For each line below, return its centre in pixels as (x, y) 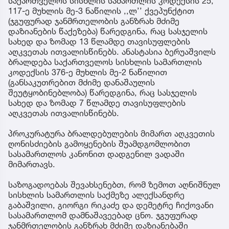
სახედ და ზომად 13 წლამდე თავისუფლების (99, 42)
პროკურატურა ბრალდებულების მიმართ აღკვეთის (111, 134)
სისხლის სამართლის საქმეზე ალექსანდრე (96, 195)
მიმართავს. (32, 164)
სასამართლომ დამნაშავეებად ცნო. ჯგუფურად (103, 215)
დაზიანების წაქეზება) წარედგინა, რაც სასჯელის (108, 31)
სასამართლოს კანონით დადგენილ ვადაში (96, 154)
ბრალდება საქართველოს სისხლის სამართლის (105, 62)
